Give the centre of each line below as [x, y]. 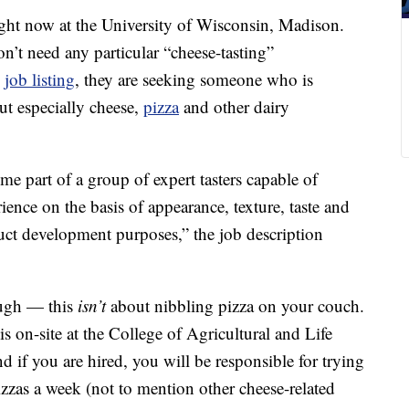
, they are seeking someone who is [194, 79]
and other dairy [234, 107]
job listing [40, 79]
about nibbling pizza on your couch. [235, 306]
